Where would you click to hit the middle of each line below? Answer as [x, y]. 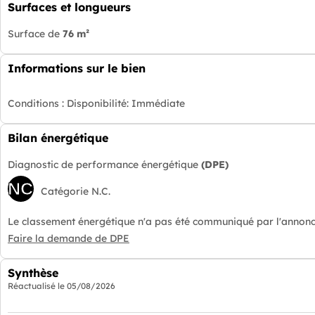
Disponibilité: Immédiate [126, 103]
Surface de [35, 33]
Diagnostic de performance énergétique [104, 164]
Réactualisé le [37, 286]
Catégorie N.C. [75, 191]
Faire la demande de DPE [69, 239]
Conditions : [37, 103]
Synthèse [33, 273]
